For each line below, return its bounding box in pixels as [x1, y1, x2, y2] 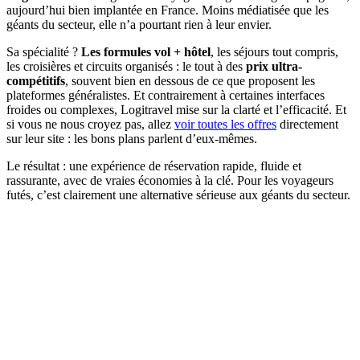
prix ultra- [246, 59, 302, 73]
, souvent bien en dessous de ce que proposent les [65, 73, 315, 88]
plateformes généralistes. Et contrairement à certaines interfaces [6, 88, 325, 102]
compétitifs [6, 73, 65, 88]
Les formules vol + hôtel [81, 44, 211, 59]
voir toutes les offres [174, 117, 276, 131]
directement [276, 117, 338, 131]
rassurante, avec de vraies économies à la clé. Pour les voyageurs [6, 173, 333, 187]
